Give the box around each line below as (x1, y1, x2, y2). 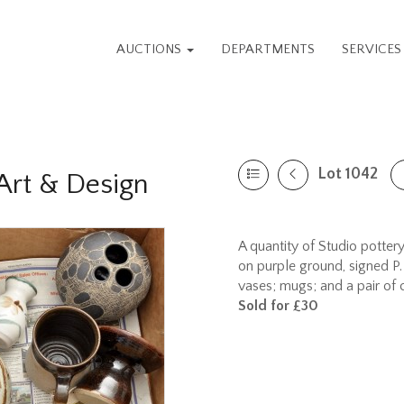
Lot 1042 (317, 165, 378, 183)
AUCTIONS (116, 41, 186, 57)
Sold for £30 (238, 298, 318, 314)
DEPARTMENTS (221, 41, 316, 57)
